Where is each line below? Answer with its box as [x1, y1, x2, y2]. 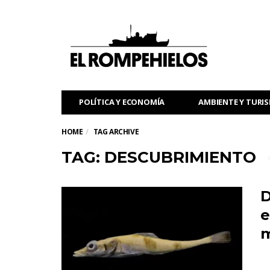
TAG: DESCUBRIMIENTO [61, 148, 256, 167]
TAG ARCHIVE [93, 127, 139, 137]
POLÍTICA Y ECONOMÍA [79, 96, 165, 107]
